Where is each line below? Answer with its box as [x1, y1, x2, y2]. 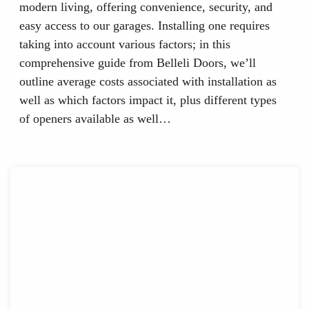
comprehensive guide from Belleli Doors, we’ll [19, 56, 256, 70]
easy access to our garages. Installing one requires [19, 19, 270, 33]
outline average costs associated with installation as [19, 74, 277, 89]
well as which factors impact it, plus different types [19, 93, 277, 108]
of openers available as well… [19, 112, 171, 126]
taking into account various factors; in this [19, 37, 230, 52]
